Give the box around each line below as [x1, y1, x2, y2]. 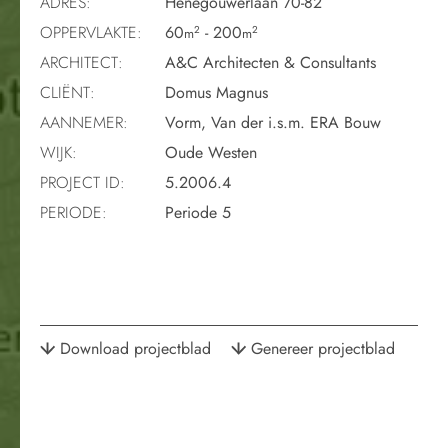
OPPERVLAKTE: [40, 20, 142, 44]
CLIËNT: [40, 80, 95, 104]
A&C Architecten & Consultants [160, 50, 376, 74]
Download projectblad [60, 336, 211, 360]
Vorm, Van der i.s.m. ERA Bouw [160, 110, 381, 134]
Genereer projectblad [251, 336, 395, 360]
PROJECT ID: [40, 170, 125, 194]
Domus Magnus [160, 80, 268, 104]
